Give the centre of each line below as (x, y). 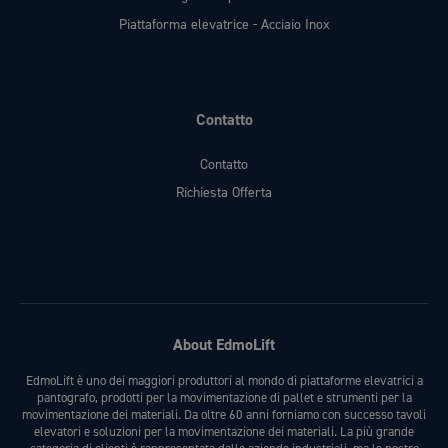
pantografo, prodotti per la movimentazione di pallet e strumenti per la (224, 398)
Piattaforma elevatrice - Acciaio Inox (224, 25)
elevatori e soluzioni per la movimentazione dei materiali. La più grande (224, 432)
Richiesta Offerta (224, 193)
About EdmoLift (224, 345)
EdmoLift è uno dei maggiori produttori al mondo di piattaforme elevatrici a (224, 381)
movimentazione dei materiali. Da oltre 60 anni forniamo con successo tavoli (224, 415)
